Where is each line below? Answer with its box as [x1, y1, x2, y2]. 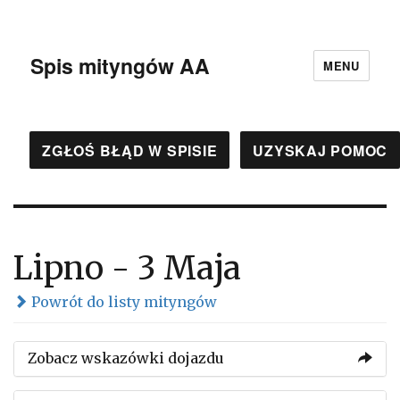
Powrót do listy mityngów [28, 293, 217, 311]
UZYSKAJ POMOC [253, 139, 387, 161]
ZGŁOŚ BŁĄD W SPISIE [42, 139, 218, 161]
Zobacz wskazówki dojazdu [28, 349, 224, 367]
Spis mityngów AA [30, 50, 211, 80]
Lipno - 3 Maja [13, 248, 241, 288]
